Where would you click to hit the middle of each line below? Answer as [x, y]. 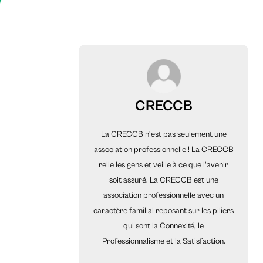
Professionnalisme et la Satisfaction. [163, 242]
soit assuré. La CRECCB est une [163, 181]
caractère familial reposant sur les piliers [164, 211]
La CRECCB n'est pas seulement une [163, 135]
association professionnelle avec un [164, 196]
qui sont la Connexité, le [164, 226]
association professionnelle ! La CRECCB [163, 150]
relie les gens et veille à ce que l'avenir [164, 165]
